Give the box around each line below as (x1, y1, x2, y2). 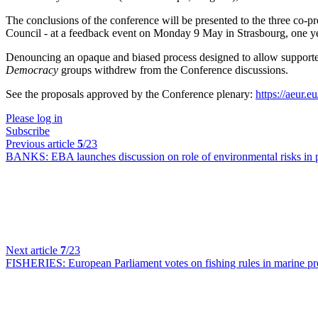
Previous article (6, 138, 77, 150)
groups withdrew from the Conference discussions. (58, 64, 288, 76)
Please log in (6, 112, 62, 124)
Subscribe (6, 125, 50, 137)
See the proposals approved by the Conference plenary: (6, 88, 256, 100)
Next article (6, 244, 60, 256)
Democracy (6, 64, 58, 76)
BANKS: (6, 150, 51, 163)
